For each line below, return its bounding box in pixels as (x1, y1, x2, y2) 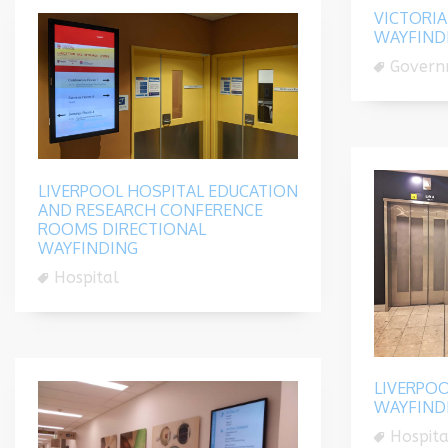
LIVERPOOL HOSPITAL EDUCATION (38, 180, 298, 201)
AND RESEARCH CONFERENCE (38, 199, 263, 220)
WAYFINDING (38, 237, 138, 258)
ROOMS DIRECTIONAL (38, 218, 206, 239)
